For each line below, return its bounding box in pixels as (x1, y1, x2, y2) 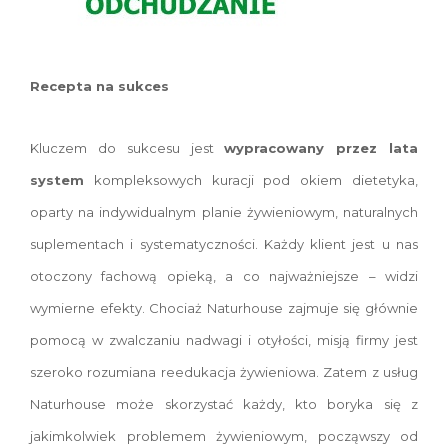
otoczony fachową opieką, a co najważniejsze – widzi (30, 268, 418, 284)
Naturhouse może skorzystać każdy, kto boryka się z (30, 396, 418, 412)
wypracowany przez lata (224, 140, 419, 156)
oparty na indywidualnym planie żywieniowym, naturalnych (30, 204, 418, 220)
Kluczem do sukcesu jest (30, 140, 225, 156)
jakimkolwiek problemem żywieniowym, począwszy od (30, 428, 418, 444)
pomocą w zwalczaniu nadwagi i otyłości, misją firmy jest (30, 332, 418, 348)
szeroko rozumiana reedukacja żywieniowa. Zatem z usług (30, 364, 418, 380)
